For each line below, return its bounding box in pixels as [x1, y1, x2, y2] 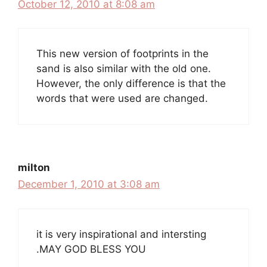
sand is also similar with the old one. [36, 63, 211, 74]
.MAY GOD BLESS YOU [36, 243, 146, 255]
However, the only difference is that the [36, 77, 226, 89]
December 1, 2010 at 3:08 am [18, 178, 160, 190]
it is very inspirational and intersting [36, 228, 206, 240]
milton [18, 162, 50, 173]
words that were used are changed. [36, 92, 208, 104]
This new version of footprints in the [36, 48, 209, 60]
